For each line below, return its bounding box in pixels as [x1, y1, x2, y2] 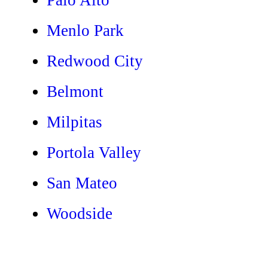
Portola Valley [47, 143, 141, 162]
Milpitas [47, 112, 102, 131]
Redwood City [47, 51, 143, 70]
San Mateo [47, 173, 117, 192]
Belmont [47, 82, 103, 100]
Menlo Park [47, 21, 124, 39]
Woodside [47, 204, 112, 223]
